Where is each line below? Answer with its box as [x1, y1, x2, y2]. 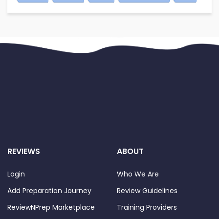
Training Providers [117, 202, 177, 213]
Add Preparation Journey [7, 186, 91, 196]
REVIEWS [7, 146, 40, 157]
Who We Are [117, 169, 159, 179]
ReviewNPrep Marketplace [7, 202, 95, 213]
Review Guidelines [117, 186, 177, 196]
